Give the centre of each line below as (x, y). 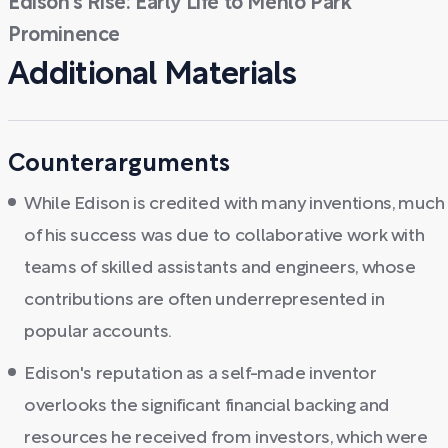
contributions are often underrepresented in (204, 300)
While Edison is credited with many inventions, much (234, 204)
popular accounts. (98, 332)
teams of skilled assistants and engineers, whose (220, 268)
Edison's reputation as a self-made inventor (200, 374)
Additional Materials (152, 75)
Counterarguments (119, 165)
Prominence (64, 36)
